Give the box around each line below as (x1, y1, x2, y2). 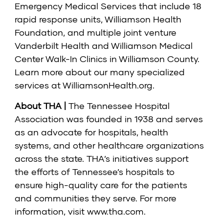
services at (15, 80, 61, 91)
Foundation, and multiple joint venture (15, 27, 176, 38)
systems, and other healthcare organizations (15, 140, 204, 151)
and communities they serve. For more (15, 193, 176, 204)
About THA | (15, 100, 68, 111)
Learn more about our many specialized (15, 66, 185, 78)
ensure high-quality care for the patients (15, 179, 187, 191)
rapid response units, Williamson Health (15, 14, 181, 25)
